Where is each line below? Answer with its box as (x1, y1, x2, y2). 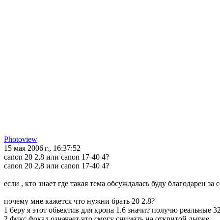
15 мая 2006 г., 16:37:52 (4, 144, 81, 153)
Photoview (4, 135, 37, 144)
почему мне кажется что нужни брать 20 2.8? (4, 197, 155, 206)
